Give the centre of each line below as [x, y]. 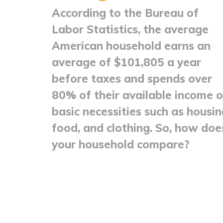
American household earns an [131, 46]
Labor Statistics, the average [130, 29]
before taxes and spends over [132, 78]
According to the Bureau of [125, 13]
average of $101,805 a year [127, 62]
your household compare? [121, 144]
